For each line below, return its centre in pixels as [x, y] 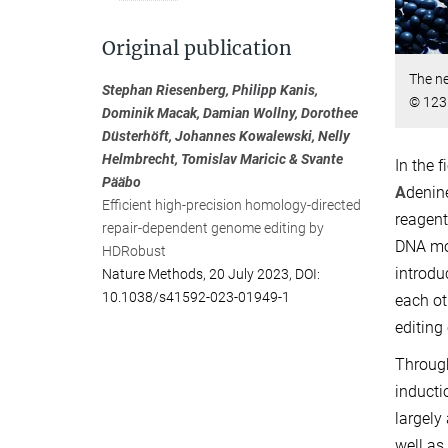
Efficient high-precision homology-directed [231, 205]
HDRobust [134, 251]
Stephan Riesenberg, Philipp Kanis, [210, 90]
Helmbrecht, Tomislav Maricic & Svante [222, 159]
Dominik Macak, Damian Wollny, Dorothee [230, 113]
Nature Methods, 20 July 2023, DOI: [211, 274]
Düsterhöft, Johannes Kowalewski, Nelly [226, 136]
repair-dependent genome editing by [213, 228]
